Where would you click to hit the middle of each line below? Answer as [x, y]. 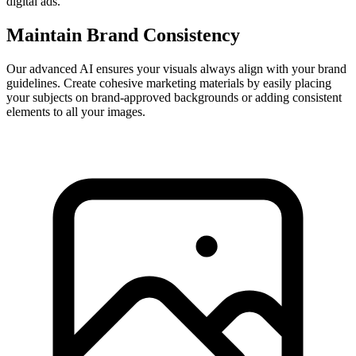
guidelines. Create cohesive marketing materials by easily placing [169, 83]
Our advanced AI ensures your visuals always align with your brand [176, 69]
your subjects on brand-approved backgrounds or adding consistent [174, 98]
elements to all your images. [76, 112]
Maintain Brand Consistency [123, 35]
